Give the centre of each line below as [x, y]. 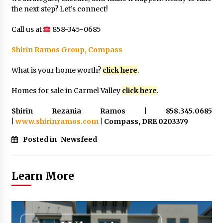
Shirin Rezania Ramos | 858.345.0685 [111, 111]
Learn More [43, 176]
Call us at [27, 30]
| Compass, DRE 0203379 [143, 122]
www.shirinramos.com [57, 122]
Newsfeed [79, 140]
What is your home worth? [57, 70]
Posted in [40, 140]
